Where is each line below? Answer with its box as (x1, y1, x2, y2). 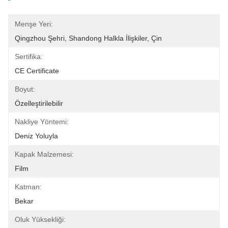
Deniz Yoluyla (15, 132, 58, 140)
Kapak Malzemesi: (15, 150, 74, 158)
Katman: (15, 183, 42, 191)
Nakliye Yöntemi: (15, 118, 69, 126)
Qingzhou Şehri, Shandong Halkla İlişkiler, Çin (15, 34, 162, 42)
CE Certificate (15, 67, 59, 75)
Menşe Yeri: (15, 20, 53, 28)
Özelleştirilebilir (15, 99, 63, 107)
